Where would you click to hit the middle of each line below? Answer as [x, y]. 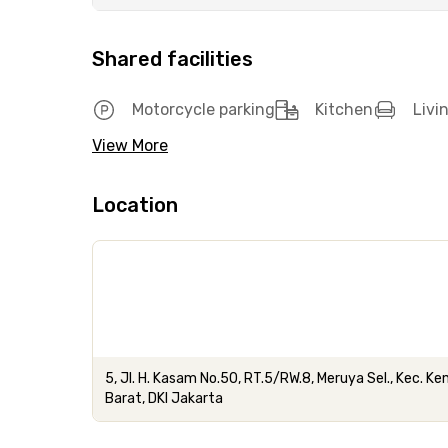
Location [135, 205]
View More [130, 145]
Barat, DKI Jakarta [164, 398]
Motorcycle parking [203, 109]
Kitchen [344, 109]
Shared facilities [172, 59]
